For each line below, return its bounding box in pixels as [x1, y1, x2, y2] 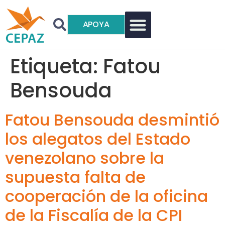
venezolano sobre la [5, 146, 164, 169]
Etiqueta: [10, 52, 103, 80]
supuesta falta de [5, 165, 146, 188]
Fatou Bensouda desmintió [5, 108, 219, 131]
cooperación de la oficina [5, 184, 208, 207]
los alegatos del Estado [5, 127, 190, 150]
